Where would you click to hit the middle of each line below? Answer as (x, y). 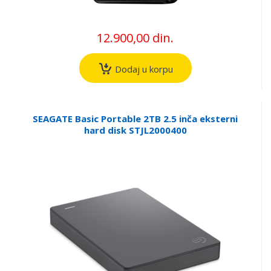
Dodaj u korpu (142, 69)
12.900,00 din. (135, 38)
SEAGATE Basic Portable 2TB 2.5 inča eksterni (135, 118)
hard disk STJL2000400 (135, 130)
